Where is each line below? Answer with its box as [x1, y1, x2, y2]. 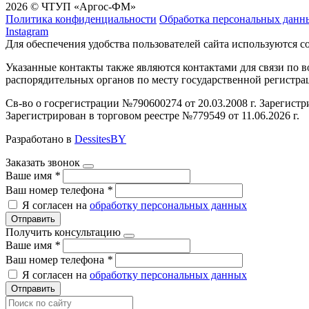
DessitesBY [74, 132, 126, 145]
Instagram [6, 25, 48, 37]
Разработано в [6, 132, 74, 145]
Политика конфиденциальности [6, 12, 157, 25]
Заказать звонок [6, 156, 80, 168]
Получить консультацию [6, 226, 121, 238]
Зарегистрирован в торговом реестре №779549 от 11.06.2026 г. [6, 109, 299, 121]
